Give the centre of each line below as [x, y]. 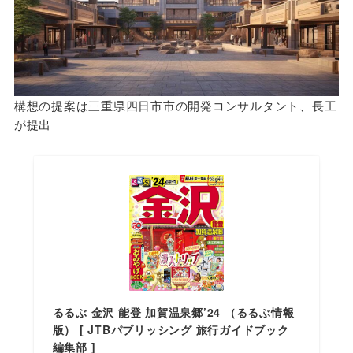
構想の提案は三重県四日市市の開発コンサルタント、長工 [175, 106]
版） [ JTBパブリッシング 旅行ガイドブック [171, 330]
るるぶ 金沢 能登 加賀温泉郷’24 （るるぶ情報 [173, 312]
